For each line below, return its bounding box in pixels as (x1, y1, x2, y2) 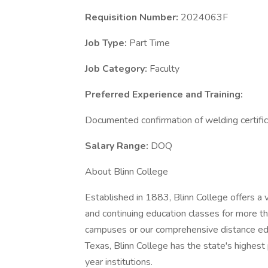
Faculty (150, 62, 179, 75)
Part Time (129, 36, 170, 50)
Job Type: (85, 36, 129, 50)
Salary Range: (85, 139, 151, 153)
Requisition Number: (85, 11, 181, 24)
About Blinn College (85, 165, 168, 178)
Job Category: (85, 62, 150, 75)
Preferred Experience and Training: (85, 88, 243, 101)
